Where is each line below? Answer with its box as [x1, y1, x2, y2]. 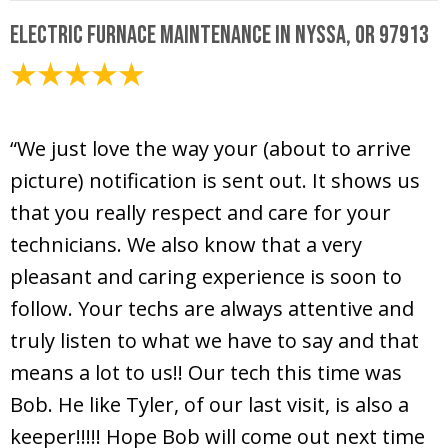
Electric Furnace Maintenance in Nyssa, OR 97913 [10, 20, 429, 52]
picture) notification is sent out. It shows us [10, 167, 420, 195]
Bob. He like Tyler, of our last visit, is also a [10, 391, 409, 419]
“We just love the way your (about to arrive [10, 135, 411, 163]
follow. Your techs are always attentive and [10, 295, 414, 323]
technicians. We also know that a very [10, 231, 362, 259]
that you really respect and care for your [10, 199, 391, 227]
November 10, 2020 [10, 97, 191, 125]
